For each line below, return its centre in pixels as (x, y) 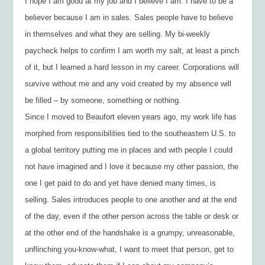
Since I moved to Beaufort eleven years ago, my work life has (131, 117)
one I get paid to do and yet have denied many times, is (121, 183)
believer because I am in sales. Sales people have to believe (129, 17)
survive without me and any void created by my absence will (128, 83)
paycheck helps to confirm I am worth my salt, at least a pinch (132, 50)
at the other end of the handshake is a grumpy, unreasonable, (130, 232)
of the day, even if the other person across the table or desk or (132, 216)
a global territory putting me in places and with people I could (129, 150)
